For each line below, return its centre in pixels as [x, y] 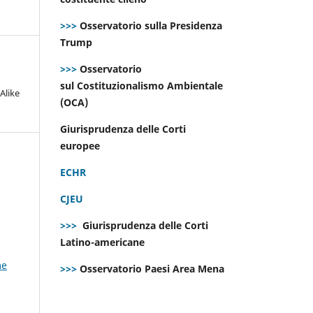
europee [81, 145]
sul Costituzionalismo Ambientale [141, 85]
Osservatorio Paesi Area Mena [152, 268]
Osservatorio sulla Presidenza [150, 25]
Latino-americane [104, 242]
